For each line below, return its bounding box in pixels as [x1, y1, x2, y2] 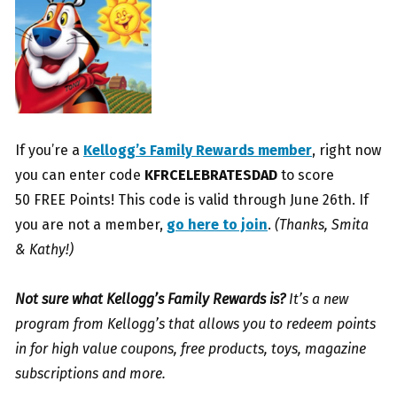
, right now [312, 141, 381, 159]
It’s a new [285, 290, 348, 307]
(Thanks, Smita [275, 215, 369, 233]
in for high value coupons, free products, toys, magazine [15, 339, 366, 357]
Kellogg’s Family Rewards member [83, 141, 312, 159]
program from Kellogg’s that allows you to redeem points [15, 315, 376, 332]
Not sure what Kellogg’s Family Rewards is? [15, 290, 285, 307]
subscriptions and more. [15, 364, 169, 382]
